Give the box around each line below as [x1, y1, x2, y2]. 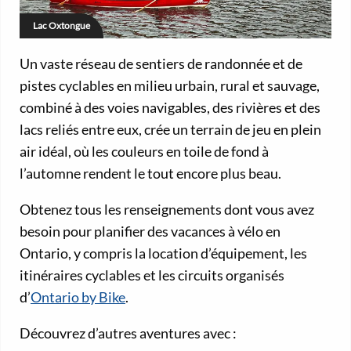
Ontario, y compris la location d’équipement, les [20, 244, 307, 262]
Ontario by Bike [31, 288, 125, 306]
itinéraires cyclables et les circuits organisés [20, 266, 284, 284]
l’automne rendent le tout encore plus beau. [20, 164, 281, 182]
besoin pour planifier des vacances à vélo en [20, 222, 280, 240]
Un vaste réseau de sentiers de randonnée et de [20, 54, 302, 72]
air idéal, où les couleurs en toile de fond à [20, 142, 269, 160]
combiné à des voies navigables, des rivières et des [20, 98, 320, 116]
